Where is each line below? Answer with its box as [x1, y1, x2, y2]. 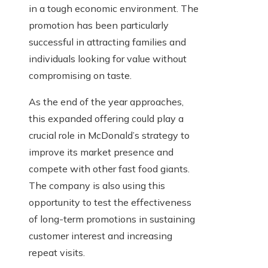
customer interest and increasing [29, 230, 172, 242]
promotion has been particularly [29, 19, 169, 32]
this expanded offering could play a [29, 112, 184, 125]
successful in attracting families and [29, 36, 186, 48]
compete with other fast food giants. [29, 163, 190, 175]
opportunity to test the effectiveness [29, 196, 191, 209]
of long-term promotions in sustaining [29, 213, 195, 226]
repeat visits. [29, 246, 85, 259]
